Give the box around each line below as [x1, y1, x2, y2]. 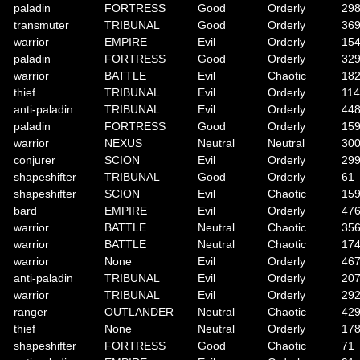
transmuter [14, 18, 69, 31]
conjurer [14, 153, 55, 166]
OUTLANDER [104, 305, 174, 318]
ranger [14, 305, 47, 318]
